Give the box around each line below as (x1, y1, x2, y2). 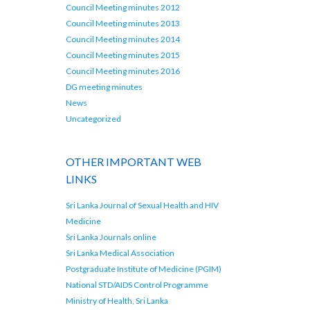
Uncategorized (66, 113, 122, 125)
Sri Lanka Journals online (66, 231, 157, 242)
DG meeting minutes (66, 82, 143, 93)
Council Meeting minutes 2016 (66, 66, 181, 77)
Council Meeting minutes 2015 (66, 50, 181, 61)
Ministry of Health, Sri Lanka (66, 295, 169, 306)
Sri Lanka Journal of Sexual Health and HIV (66, 199, 219, 210)
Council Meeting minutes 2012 (66, 2, 181, 13)
